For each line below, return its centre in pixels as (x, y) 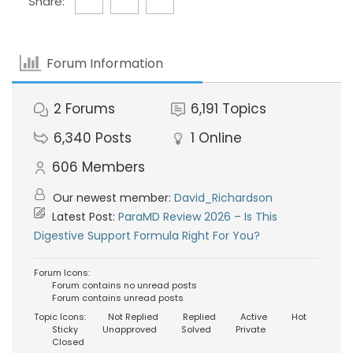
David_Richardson (223, 198)
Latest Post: (84, 217)
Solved (195, 329)
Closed (67, 342)
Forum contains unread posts (117, 298)
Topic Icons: (60, 317)
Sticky (64, 329)
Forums (90, 109)
